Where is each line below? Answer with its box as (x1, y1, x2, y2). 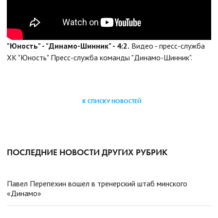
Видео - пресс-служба (131, 40, 205, 51)
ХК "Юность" (7, 52, 49, 62)
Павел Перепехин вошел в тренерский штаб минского (7, 178, 187, 188)
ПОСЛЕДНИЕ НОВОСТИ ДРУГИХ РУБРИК (7, 146, 167, 158)
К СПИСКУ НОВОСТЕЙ (82, 97, 142, 105)
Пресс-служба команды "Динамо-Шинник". (51, 52, 192, 62)
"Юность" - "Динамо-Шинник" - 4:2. (7, 40, 129, 51)
